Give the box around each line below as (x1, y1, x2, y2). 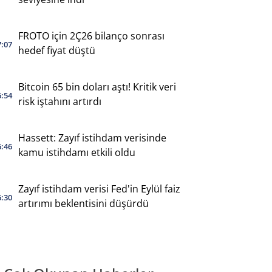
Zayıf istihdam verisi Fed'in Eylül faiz (18, 182, 180, 195)
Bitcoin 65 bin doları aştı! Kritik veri (18, 80, 176, 93)
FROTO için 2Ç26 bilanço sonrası (18, 29, 165, 42)
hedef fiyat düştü (18, 43, 95, 57)
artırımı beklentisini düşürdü (18, 196, 149, 210)
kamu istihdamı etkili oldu (18, 145, 135, 159)
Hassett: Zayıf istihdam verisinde (18, 131, 166, 144)
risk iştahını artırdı (18, 94, 101, 108)
